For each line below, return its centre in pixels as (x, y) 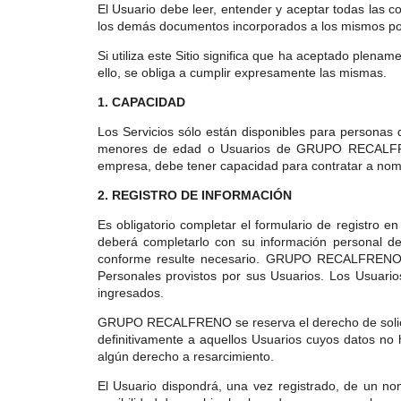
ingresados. (130, 293)
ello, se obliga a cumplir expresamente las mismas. (242, 73)
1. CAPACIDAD (141, 102)
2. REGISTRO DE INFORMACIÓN (194, 195)
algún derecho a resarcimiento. (185, 356)
